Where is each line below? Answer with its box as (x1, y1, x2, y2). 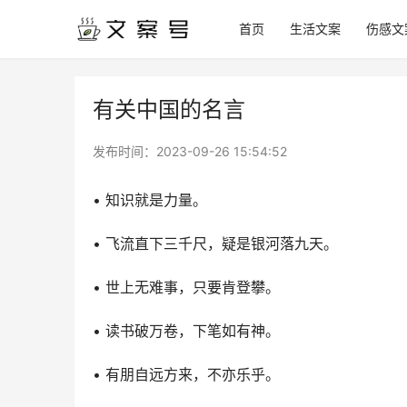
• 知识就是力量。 (93, 191, 207, 209)
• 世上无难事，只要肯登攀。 (93, 278, 280, 296)
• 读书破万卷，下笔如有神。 (93, 322, 280, 340)
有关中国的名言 (93, 96, 245, 123)
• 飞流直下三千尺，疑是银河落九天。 (93, 234, 338, 253)
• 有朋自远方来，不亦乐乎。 (93, 365, 280, 383)
